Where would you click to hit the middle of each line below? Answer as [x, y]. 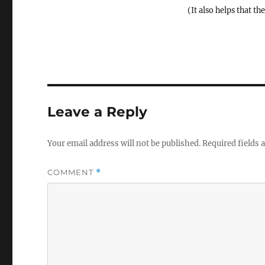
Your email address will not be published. [124, 144]
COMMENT [72, 172]
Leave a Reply [98, 112]
